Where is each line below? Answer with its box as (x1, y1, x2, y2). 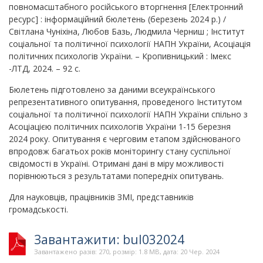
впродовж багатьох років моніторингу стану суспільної (9, 145, 231, 157)
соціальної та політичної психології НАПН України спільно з (9, 108, 248, 120)
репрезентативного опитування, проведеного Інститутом (9, 96, 242, 107)
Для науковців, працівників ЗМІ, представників (9, 191, 194, 203)
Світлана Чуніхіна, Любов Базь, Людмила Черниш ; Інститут (9, 25, 245, 37)
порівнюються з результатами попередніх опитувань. (9, 170, 224, 181)
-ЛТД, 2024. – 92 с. (9, 62, 80, 74)
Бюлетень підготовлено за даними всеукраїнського (9, 83, 215, 95)
